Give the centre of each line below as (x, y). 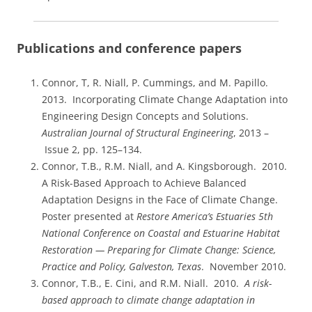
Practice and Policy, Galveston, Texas (122, 267)
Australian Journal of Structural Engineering (138, 133)
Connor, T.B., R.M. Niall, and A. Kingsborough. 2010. (166, 166)
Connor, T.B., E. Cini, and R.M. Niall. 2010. (143, 283)
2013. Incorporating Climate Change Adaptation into (165, 100)
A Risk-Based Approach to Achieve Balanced (144, 183)
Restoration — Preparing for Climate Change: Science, (159, 250)
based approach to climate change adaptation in (148, 300)
